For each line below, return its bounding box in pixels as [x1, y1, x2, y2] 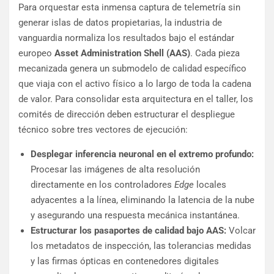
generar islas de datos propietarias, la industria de [18, 17, 222, 29]
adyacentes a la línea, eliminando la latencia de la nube [31, 194, 254, 206]
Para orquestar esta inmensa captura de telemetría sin [18, 2, 240, 13]
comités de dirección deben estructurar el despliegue [18, 109, 235, 120]
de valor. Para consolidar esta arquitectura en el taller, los [18, 94, 253, 105]
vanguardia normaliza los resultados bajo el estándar [18, 32, 234, 44]
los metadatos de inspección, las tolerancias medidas [31, 240, 251, 252]
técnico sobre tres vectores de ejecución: [18, 124, 188, 136]
